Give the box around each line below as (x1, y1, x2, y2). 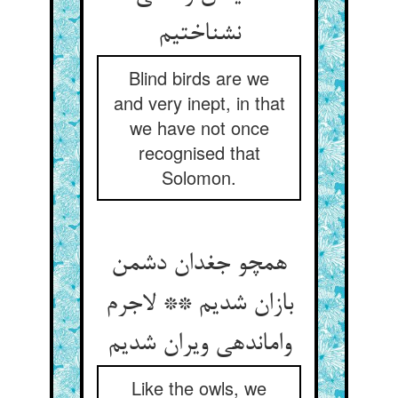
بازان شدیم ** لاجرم (105, 291, 293, 319)
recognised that (138, 139, 260, 165)
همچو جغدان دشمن (111, 251, 287, 279)
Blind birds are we (129, 65, 269, 91)
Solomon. (162, 164, 236, 190)
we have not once (129, 115, 269, 140)
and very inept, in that (113, 90, 285, 115)
